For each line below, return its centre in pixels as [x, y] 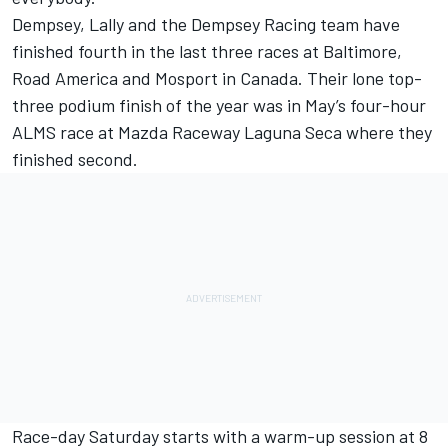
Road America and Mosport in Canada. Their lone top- [217, 78]
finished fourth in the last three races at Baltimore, [207, 51]
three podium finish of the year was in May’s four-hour [219, 105]
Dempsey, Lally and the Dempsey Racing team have [206, 24]
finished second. [75, 159]
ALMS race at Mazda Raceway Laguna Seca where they [222, 132]
